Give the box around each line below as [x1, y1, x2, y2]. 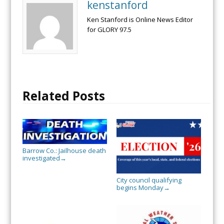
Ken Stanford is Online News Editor [86, 15, 193, 24]
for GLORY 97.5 [86, 25, 131, 34]
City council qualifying [116, 175, 181, 185]
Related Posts [22, 87, 105, 104]
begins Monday [116, 183, 163, 192]
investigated [22, 153, 60, 163]
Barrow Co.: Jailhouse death [22, 146, 106, 155]
